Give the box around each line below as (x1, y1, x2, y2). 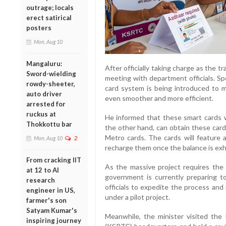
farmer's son (26, 196, 67, 205)
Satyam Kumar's (26, 206, 77, 215)
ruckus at (26, 110, 56, 119)
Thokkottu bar (26, 120, 72, 129)
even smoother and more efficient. (104, 93, 213, 102)
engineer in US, (26, 186, 75, 195)
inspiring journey (26, 216, 81, 225)
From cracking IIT (26, 156, 81, 164)
